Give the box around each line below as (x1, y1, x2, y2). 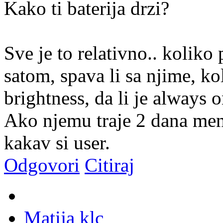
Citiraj (85, 154, 134, 176)
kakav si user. (4, 131, 110, 153)
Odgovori (4, 154, 80, 176)
